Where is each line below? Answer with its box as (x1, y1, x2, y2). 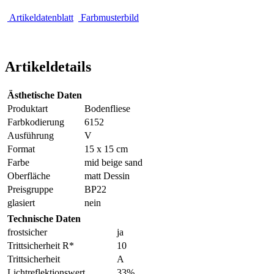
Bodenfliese (84, 103, 130, 114)
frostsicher (7, 226, 47, 237)
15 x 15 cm (84, 143, 128, 154)
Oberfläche (7, 170, 50, 181)
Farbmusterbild (81, 12, 139, 23)
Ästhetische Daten (7, 89, 82, 100)
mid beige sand (84, 157, 143, 168)
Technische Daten (7, 213, 81, 224)
